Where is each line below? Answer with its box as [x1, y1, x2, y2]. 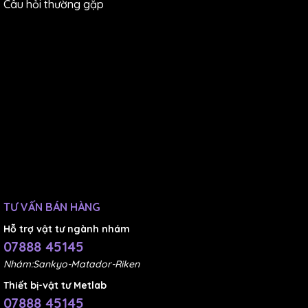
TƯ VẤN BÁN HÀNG [3, 200, 100, 214]
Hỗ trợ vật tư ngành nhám [3, 223, 130, 236]
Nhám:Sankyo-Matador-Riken [3, 258, 140, 271]
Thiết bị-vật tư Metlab [3, 279, 107, 292]
